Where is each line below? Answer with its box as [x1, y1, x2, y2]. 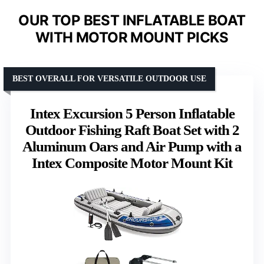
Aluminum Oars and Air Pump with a [22, 138, 242, 154]
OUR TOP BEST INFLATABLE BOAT [18, 11, 246, 29]
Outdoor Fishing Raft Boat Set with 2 [25, 121, 239, 138]
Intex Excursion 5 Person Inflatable [29, 105, 235, 121]
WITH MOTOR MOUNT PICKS [35, 28, 229, 46]
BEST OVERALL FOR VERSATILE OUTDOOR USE [12, 74, 206, 83]
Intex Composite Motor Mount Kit [32, 154, 232, 171]
